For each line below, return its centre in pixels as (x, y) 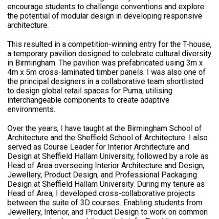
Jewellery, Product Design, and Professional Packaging (102, 175)
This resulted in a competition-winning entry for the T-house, (109, 44)
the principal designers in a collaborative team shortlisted (105, 81)
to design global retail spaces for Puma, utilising (90, 91)
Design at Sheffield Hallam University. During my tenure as (106, 184)
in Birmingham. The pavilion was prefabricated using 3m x (105, 63)
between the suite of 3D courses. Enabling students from (105, 203)
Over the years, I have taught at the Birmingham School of (105, 128)
